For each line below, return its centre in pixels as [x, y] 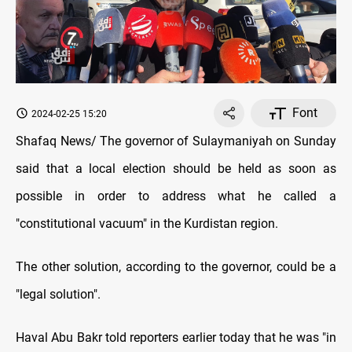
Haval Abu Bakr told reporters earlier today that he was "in [176, 338]
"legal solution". [58, 295]
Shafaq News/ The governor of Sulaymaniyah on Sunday [176, 141]
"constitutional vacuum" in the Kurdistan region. [147, 224]
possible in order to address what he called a [176, 196]
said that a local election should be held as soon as [176, 169]
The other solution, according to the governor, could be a [176, 267]
